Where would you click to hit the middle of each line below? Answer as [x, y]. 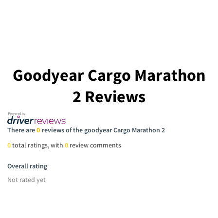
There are [22, 130]
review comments [95, 145]
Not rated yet [27, 180]
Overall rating [27, 166]
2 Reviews [109, 96]
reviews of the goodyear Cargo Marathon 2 [103, 130]
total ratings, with [38, 145]
